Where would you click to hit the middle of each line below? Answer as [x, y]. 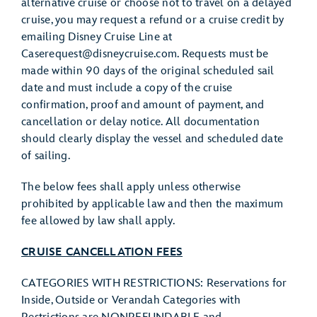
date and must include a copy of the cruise [127, 88]
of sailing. [46, 156]
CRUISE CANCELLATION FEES [102, 252]
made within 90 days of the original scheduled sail [148, 71]
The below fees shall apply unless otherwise [131, 187]
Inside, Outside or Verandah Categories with [131, 300]
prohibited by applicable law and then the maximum [152, 204]
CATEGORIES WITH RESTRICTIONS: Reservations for [154, 283]
